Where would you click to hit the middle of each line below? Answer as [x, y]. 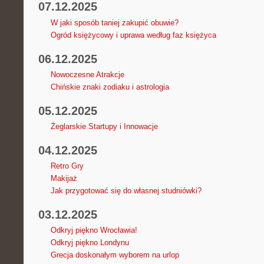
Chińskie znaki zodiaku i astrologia [110, 87]
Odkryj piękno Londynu [90, 243]
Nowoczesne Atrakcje [87, 74]
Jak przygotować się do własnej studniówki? [126, 191]
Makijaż [64, 179]
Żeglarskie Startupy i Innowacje [104, 126]
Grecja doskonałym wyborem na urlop [115, 255]
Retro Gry [67, 166]
